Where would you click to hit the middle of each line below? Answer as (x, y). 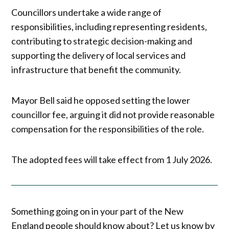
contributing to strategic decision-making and (102, 41)
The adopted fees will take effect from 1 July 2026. (112, 159)
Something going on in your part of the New (98, 211)
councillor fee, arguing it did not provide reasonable (113, 114)
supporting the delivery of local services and (99, 55)
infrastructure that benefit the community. (96, 69)
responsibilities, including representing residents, (109, 26)
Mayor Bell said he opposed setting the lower (101, 100)
